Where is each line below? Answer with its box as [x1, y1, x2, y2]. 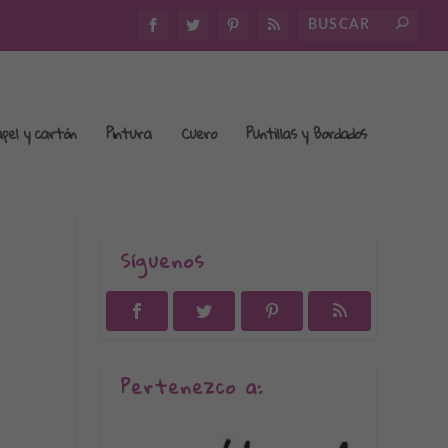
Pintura [105, 118, 151, 147]
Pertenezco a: [120, 368, 264, 404]
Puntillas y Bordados [245, 118, 366, 147]
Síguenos [120, 243, 206, 278]
